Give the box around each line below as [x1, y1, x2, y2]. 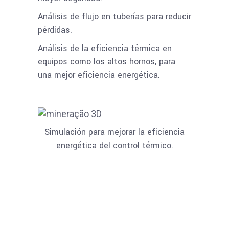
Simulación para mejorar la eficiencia [44, 126, 185, 138]
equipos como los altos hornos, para [38, 56, 175, 67]
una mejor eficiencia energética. [38, 69, 160, 81]
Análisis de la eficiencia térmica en [38, 42, 172, 54]
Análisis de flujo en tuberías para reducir [38, 11, 191, 22]
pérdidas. [38, 24, 72, 36]
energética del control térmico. [56, 140, 173, 151]
